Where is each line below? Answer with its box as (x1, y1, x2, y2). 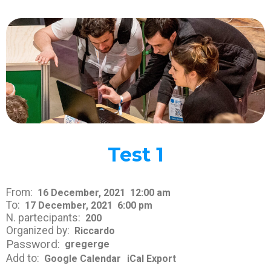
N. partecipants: (6, 212, 80, 224)
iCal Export (127, 253, 176, 265)
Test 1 (107, 143, 164, 167)
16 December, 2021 (38, 186, 125, 198)
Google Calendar (44, 253, 121, 265)
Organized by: (6, 224, 70, 237)
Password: (6, 237, 60, 252)
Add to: (6, 252, 39, 264)
